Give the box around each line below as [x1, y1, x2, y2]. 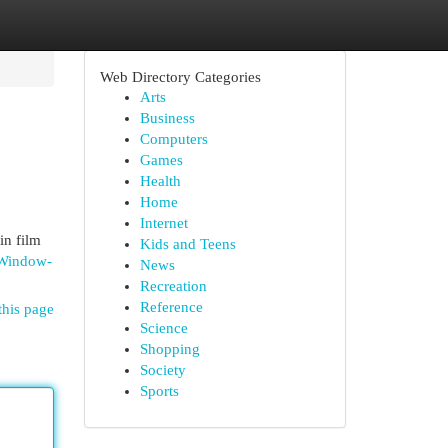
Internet [139, 215, 188, 231]
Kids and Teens [139, 236, 236, 252]
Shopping [139, 341, 200, 357]
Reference [139, 299, 203, 315]
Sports [139, 383, 179, 399]
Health [139, 173, 181, 189]
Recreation [139, 278, 207, 294]
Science [139, 320, 188, 336]
